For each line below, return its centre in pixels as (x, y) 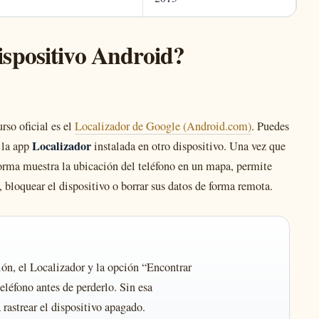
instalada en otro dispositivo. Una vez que (188, 146)
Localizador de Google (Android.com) (163, 126)
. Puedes (270, 126)
